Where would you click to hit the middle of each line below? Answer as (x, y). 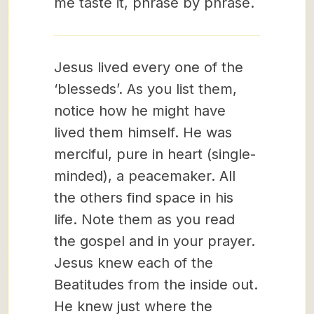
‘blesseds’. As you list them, (145, 89)
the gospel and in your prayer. (155, 241)
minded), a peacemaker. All (145, 176)
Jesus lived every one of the (149, 67)
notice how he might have (140, 111)
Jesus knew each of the (134, 263)
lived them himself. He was (143, 132)
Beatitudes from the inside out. (156, 285)
